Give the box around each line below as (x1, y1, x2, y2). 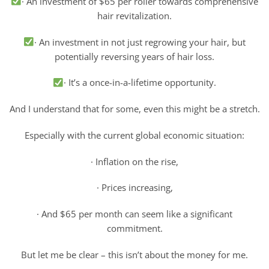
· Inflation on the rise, (91, 155, 178, 168)
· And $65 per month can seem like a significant (37, 208, 232, 220)
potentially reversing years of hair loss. (55, 50, 214, 62)
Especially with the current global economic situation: (25, 128, 244, 141)
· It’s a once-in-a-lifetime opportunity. (63, 76, 216, 89)
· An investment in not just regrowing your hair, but (34, 35, 246, 48)
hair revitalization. (97, 9, 172, 22)
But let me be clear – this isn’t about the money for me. (21, 248, 248, 261)
